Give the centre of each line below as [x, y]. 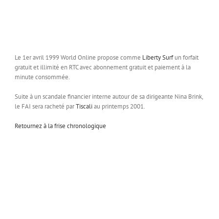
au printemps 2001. [119, 107]
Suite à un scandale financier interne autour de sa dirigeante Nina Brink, [109, 97]
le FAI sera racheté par [45, 107]
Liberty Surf [158, 58]
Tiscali [84, 107]
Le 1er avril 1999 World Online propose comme [78, 58]
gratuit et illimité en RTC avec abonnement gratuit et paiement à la [103, 67]
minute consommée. [42, 77]
